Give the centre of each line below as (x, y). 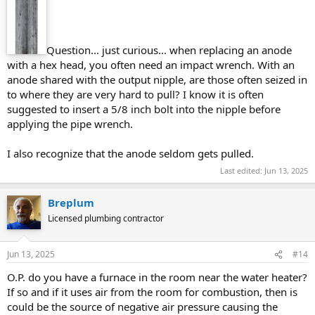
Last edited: (242, 170)
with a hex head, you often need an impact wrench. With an (151, 65)
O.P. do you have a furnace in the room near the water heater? (157, 277)
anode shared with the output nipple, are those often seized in (157, 80)
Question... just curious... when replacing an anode (169, 50)
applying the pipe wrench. (70, 124)
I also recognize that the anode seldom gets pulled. (130, 154)
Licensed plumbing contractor (106, 218)
